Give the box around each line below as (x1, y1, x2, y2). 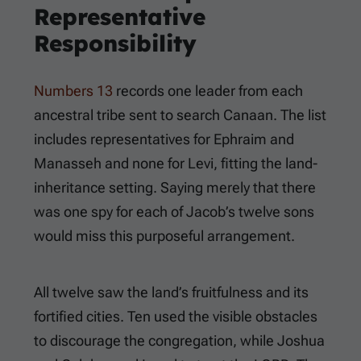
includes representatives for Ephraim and (34, 131, 294, 148)
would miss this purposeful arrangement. (34, 227, 295, 245)
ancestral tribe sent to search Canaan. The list (34, 106, 326, 124)
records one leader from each (113, 82, 303, 100)
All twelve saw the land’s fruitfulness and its (34, 284, 309, 301)
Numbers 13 (34, 82, 113, 100)
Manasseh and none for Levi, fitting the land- (34, 155, 317, 172)
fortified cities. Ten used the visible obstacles (34, 308, 317, 326)
